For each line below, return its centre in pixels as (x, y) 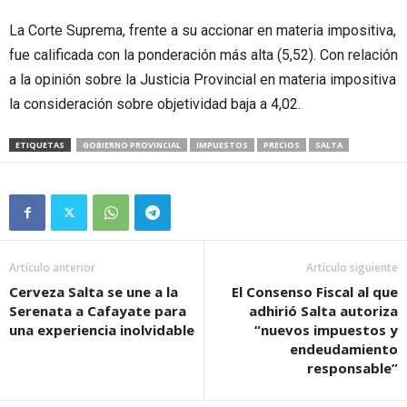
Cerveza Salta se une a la (94, 291)
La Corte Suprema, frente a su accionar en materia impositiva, (203, 30)
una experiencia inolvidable (102, 329)
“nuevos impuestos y (326, 329)
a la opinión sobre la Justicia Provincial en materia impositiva (203, 79)
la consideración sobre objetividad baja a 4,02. (155, 104)
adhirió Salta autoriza (323, 310)
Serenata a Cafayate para (98, 310)
